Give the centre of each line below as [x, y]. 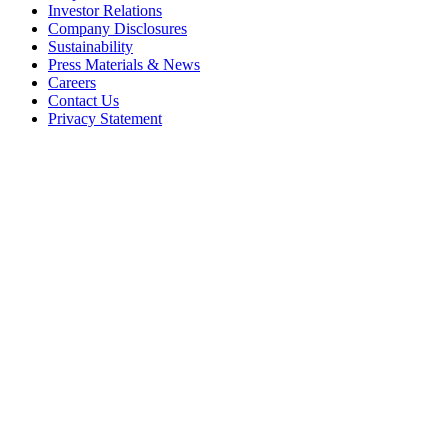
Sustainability [90, 46]
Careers [72, 82]
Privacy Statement [105, 118]
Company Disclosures [117, 28]
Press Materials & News [124, 64]
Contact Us [83, 100]
